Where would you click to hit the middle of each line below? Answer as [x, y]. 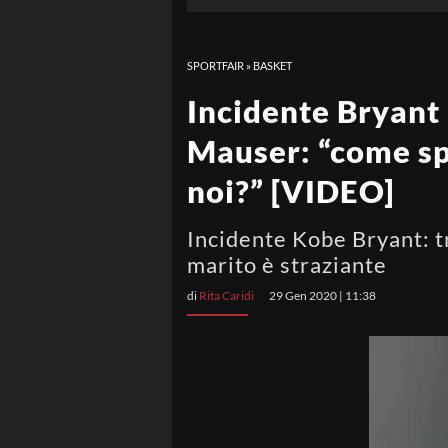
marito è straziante [287, 264]
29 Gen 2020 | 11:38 [322, 295]
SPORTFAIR [215, 65]
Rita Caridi [226, 295]
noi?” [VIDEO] [290, 191]
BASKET [272, 65]
